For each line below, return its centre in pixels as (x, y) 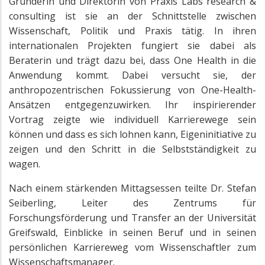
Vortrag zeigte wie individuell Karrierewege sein (132, 120)
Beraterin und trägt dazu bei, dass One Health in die (132, 61)
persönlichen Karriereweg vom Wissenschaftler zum (132, 248)
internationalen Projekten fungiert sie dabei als (132, 46)
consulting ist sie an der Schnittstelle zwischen (132, 16)
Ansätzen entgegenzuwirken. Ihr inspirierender (132, 105)
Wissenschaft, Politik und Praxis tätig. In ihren (132, 31)
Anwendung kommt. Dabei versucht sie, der (132, 75)
